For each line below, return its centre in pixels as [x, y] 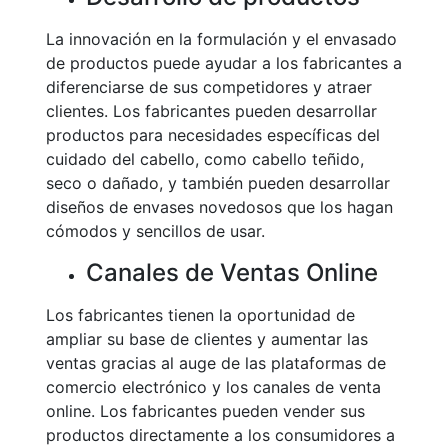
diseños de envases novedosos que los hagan [219, 207]
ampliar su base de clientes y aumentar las [207, 339]
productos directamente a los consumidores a [220, 435]
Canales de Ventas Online [232, 272]
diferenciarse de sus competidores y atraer [209, 87]
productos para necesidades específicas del [213, 135]
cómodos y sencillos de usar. [155, 231]
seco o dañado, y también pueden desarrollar [218, 183]
